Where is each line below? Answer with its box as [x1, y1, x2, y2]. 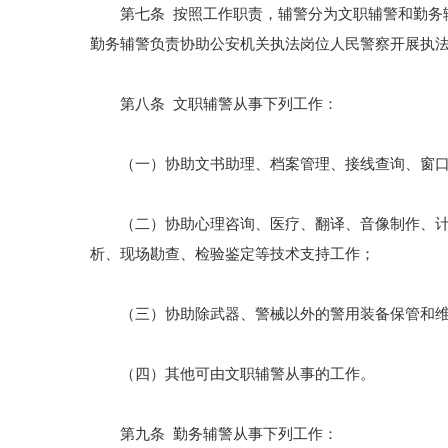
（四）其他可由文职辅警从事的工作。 [90, 366, 375, 382]
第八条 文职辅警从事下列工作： [90, 96, 338, 112]
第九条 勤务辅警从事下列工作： [90, 426, 338, 442]
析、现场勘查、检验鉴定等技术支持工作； [90, 246, 375, 262]
